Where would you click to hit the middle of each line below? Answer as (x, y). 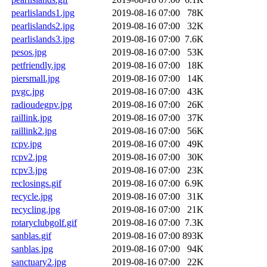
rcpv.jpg (27, 144)
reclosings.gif (36, 183)
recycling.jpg (36, 209)
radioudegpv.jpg (42, 104)
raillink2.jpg (34, 131)
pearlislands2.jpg (43, 26)
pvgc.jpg (28, 91)
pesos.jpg (29, 52)
